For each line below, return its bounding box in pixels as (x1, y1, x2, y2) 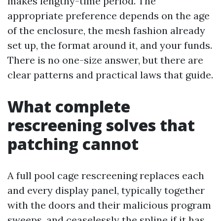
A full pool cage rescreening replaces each (7, 169, 204, 182)
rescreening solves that (7, 114, 195, 136)
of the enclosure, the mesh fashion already (7, 24, 205, 37)
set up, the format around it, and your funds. (7, 39, 212, 51)
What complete (7, 96, 130, 117)
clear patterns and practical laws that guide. (7, 69, 213, 81)
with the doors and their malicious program (7, 199, 211, 211)
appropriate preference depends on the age (7, 9, 210, 22)
